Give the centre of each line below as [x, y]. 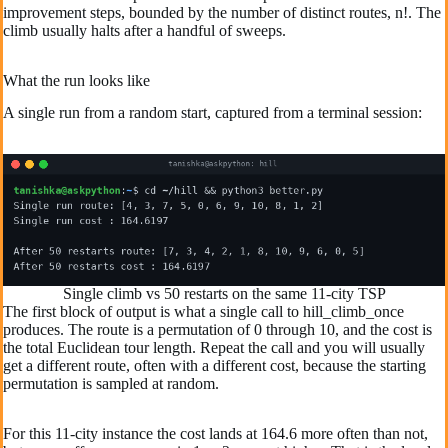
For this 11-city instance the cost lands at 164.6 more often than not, [215, 434]
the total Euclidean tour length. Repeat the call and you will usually [214, 348]
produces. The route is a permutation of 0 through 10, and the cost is [217, 330]
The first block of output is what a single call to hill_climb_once [203, 312]
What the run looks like [76, 80]
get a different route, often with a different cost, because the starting [214, 366]
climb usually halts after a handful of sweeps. [144, 30]
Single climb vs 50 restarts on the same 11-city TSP [224, 294]
